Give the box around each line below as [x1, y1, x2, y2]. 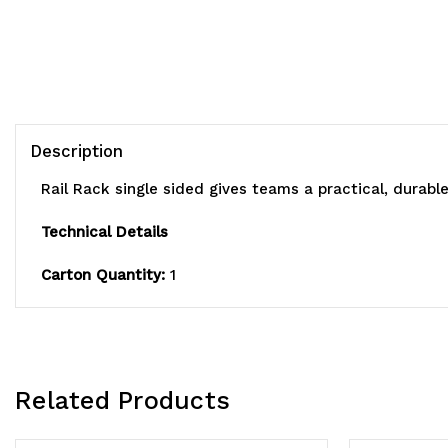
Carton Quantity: [41, 266, 165, 285]
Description [30, 141, 123, 162]
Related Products [15, 386, 230, 416]
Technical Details [41, 223, 168, 242]
